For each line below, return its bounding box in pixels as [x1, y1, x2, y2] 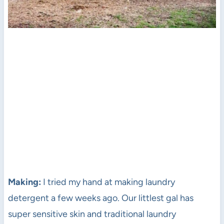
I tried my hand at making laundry [40, 176, 175, 187]
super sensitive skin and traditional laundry [7, 208, 176, 219]
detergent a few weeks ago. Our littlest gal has [7, 192, 193, 203]
